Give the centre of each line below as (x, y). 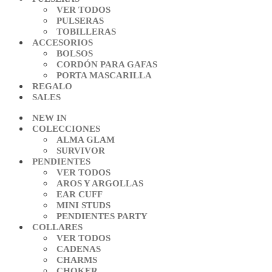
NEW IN (49, 118)
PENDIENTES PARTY (102, 216)
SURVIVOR (81, 151)
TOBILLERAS (86, 32)
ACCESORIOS (63, 42)
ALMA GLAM (86, 140)
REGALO (52, 86)
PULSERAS (80, 21)
